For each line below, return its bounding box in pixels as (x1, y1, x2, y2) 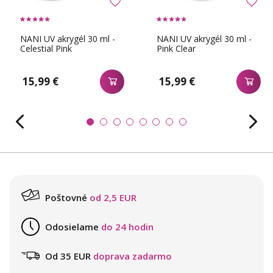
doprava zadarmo (93, 250, 172, 263)
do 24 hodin (101, 221, 154, 233)
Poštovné (45, 191, 87, 204)
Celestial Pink (20, 42, 72, 54)
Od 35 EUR (45, 250, 91, 263)
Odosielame (45, 221, 99, 233)
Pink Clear (157, 42, 196, 54)
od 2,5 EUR (90, 191, 136, 204)
